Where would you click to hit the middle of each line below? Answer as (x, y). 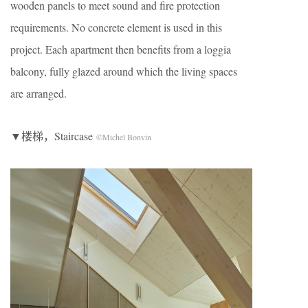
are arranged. (38, 93)
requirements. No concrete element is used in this (116, 27)
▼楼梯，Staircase (53, 135)
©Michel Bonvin (124, 136)
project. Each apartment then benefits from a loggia (121, 49)
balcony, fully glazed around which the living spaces (124, 71)
